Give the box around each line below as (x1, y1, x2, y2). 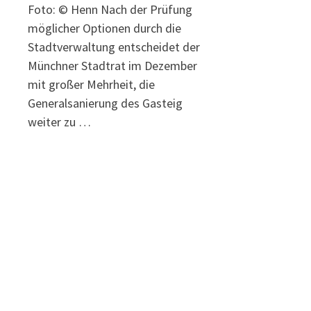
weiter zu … (28, 114, 92, 131)
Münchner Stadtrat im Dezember (28, 58, 198, 74)
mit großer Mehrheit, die (28, 76, 155, 93)
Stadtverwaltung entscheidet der (28, 39, 201, 56)
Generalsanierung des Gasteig (28, 95, 183, 112)
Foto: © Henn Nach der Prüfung (28, 1, 193, 18)
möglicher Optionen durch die (28, 20, 182, 37)
